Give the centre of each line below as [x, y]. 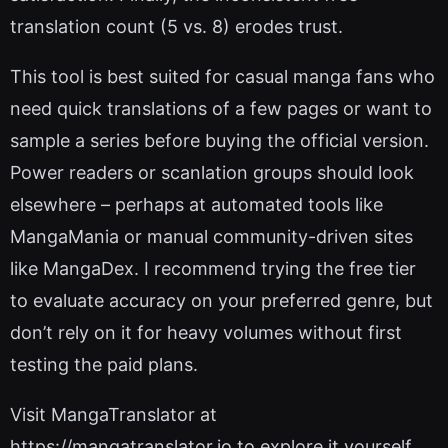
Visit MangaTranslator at [113, 415]
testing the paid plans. [104, 365]
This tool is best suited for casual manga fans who [222, 77]
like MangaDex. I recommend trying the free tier [213, 269]
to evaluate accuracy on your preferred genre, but [221, 301]
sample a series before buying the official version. [219, 141]
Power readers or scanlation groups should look [212, 173]
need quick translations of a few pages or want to [221, 109]
